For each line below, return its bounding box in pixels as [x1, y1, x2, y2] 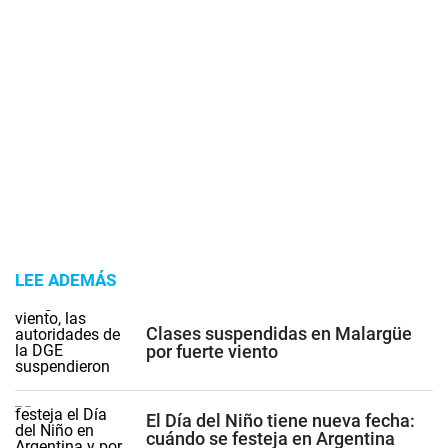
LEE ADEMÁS [15, 270, 116, 290]
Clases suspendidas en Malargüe [146, 322, 412, 344]
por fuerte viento [146, 340, 278, 362]
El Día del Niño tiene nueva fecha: [146, 409, 415, 431]
